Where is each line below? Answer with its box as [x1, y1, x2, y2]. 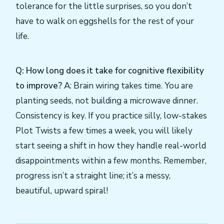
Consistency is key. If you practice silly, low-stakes [15, 109, 207, 121]
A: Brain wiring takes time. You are [62, 79, 193, 91]
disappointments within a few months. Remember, [15, 154, 206, 166]
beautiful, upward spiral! [15, 184, 108, 196]
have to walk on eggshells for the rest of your [15, 15, 194, 27]
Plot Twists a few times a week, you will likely [15, 124, 192, 136]
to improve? [15, 79, 62, 91]
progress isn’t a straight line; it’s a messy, [15, 169, 170, 181]
